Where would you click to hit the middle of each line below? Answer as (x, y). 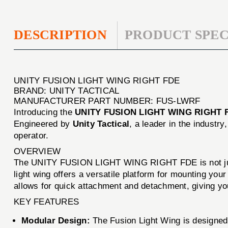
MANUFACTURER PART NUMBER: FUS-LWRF (107, 101)
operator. (31, 135)
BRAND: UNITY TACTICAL (67, 91)
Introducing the (45, 112)
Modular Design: (56, 220)
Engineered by (43, 124)
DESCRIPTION (60, 35)
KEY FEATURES (47, 202)
